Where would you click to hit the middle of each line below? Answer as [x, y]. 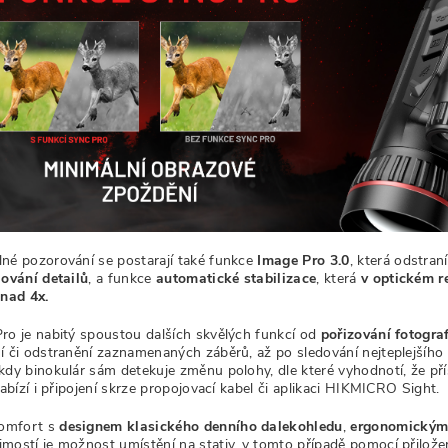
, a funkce [120, 278]
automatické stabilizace [236, 278]
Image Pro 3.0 [303, 260]
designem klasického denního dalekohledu [201, 426]
